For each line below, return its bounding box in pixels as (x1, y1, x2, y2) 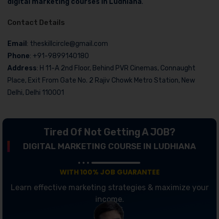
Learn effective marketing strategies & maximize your (10, 182, 209, 192)
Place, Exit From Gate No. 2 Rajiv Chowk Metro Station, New (7, 76, 195, 85)
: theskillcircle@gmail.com (27, 39, 108, 48)
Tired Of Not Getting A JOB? (44, 126, 175, 138)
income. (95, 194, 124, 204)
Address (7, 64, 37, 72)
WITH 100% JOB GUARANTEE (59, 167, 160, 177)
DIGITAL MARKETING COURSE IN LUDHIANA (23, 141, 196, 151)
